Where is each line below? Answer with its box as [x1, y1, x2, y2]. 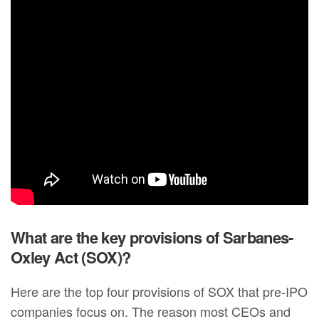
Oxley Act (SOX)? [11, 246, 131, 269]
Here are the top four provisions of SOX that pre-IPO [11, 282, 308, 301]
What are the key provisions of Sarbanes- [11, 226, 293, 249]
